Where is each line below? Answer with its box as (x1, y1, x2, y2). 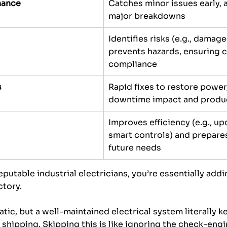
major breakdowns (108, 11, 185, 22)
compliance (108, 59, 157, 70)
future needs (108, 142, 161, 154)
